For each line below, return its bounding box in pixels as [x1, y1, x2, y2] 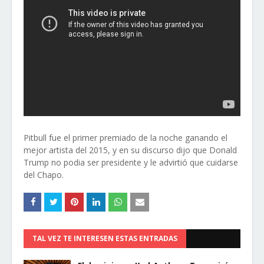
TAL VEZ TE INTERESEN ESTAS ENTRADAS [32, 233, 177, 243]
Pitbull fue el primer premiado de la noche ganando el [24, 132, 227, 143]
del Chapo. [24, 169, 64, 180]
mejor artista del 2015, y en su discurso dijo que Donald [24, 144, 237, 156]
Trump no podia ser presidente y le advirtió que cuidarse [24, 157, 238, 168]
